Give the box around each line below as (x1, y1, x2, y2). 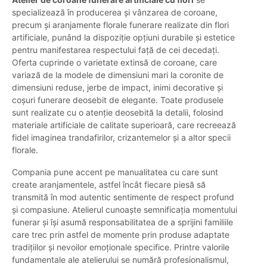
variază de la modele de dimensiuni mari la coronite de (12, 70, 223, 80)
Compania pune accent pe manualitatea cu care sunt (12, 167, 218, 178)
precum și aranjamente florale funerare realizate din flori (12, 20, 229, 30)
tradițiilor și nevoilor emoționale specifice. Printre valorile (12, 242, 229, 253)
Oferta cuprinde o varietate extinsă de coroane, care (12, 57, 217, 68)
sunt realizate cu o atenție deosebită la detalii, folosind (12, 107, 223, 118)
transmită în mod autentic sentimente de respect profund (12, 192, 234, 203)
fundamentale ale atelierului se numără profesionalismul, (12, 254, 229, 265)
